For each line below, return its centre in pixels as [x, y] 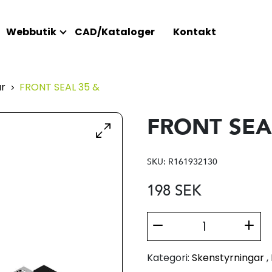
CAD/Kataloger [114, 32]
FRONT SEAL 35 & [59, 87]
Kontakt [194, 32]
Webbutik [31, 32]
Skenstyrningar [228, 258]
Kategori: [168, 258]
